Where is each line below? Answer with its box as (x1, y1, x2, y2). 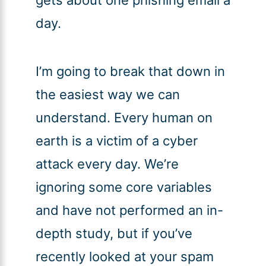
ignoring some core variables (35, 179, 212, 195)
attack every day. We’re (35, 156, 179, 172)
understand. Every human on (35, 110, 213, 126)
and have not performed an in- (35, 202, 223, 218)
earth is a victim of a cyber (35, 133, 198, 149)
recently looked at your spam (35, 249, 214, 265)
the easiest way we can (35, 87, 180, 103)
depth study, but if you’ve (35, 226, 192, 242)
